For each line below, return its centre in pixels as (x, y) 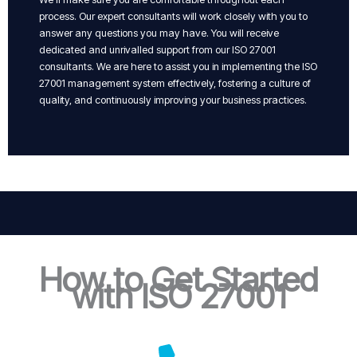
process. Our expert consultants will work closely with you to (173, 16)
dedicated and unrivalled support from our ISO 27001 (157, 49)
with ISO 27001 (178, 296)
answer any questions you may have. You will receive (159, 33)
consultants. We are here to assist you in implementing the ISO (178, 66)
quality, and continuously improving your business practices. (173, 100)
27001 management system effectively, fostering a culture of (175, 83)
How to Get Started (178, 279)
